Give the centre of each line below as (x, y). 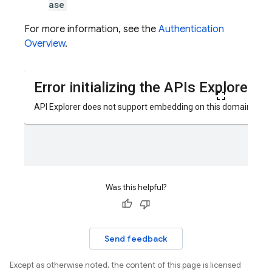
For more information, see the (91, 29)
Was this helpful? (136, 187)
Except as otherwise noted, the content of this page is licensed (125, 265)
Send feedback (136, 239)
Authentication (191, 29)
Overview (45, 44)
